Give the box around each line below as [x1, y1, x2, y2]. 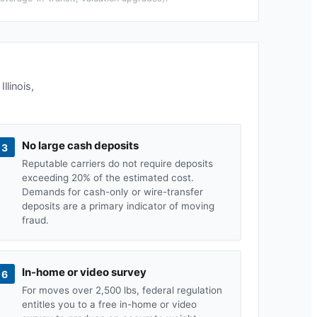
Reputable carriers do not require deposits [21, 158, 213, 169]
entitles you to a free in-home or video [21, 299, 197, 310]
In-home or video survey [21, 265, 146, 279]
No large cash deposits [21, 139, 139, 152]
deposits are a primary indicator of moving [21, 200, 214, 212]
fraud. [21, 214, 49, 226]
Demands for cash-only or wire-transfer [21, 186, 203, 197]
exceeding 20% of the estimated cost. [21, 172, 194, 183]
